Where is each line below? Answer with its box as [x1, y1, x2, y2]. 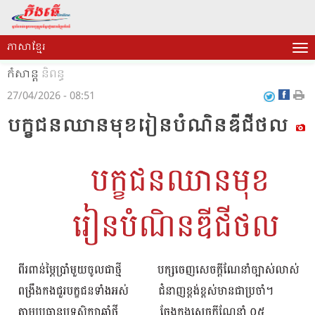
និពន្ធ [41, 65, 65, 84]
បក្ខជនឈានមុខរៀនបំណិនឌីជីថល [7, 112, 293, 142]
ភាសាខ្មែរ [7, 39, 46, 56]
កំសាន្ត [7, 65, 39, 84]
